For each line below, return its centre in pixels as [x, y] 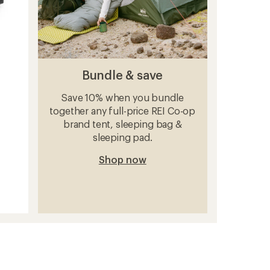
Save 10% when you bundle [123, 97]
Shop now [122, 159]
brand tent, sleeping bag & [122, 124]
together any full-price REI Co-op [123, 110]
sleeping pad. [122, 137]
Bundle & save [123, 74]
